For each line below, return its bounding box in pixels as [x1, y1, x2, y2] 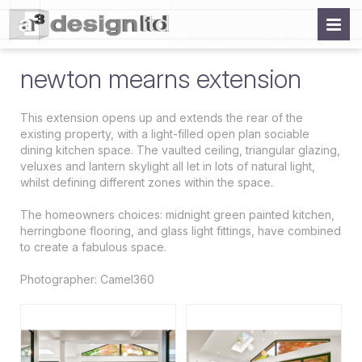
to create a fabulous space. [20, 240, 166, 254]
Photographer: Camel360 [20, 272, 154, 286]
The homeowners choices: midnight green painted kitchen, [20, 208, 335, 221]
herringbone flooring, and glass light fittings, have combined [20, 224, 341, 238]
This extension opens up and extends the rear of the [20, 111, 303, 124]
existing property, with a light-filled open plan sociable [20, 127, 309, 141]
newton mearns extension [20, 63, 301, 95]
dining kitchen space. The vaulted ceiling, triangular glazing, [20, 143, 340, 157]
